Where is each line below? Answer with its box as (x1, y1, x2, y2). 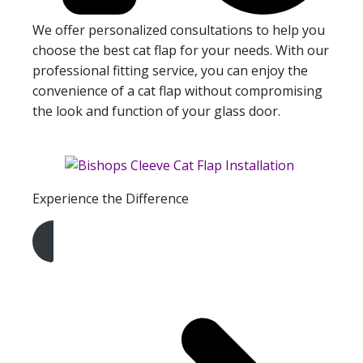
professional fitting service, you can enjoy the (32, 62, 308, 80)
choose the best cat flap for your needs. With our (32, 41, 329, 60)
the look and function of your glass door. (32, 102, 280, 121)
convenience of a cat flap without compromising (32, 82, 322, 100)
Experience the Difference (32, 190, 189, 208)
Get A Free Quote (32, 254, 153, 275)
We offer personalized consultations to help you (32, 21, 325, 40)
